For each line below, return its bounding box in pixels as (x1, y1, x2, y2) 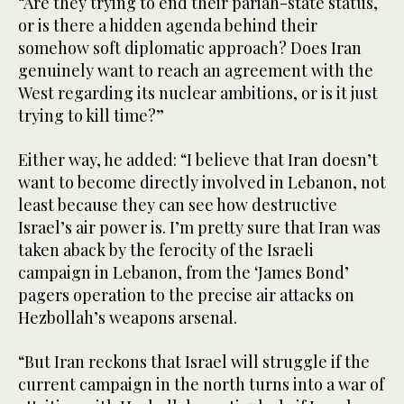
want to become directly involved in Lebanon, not (18, 170, 386, 193)
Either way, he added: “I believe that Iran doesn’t (18, 148, 378, 170)
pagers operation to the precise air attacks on (18, 283, 354, 306)
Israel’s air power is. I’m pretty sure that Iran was (18, 216, 381, 238)
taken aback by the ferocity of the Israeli (18, 238, 314, 261)
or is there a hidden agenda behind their (18, 14, 317, 36)
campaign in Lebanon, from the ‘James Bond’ (18, 261, 349, 283)
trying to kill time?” (18, 104, 164, 126)
